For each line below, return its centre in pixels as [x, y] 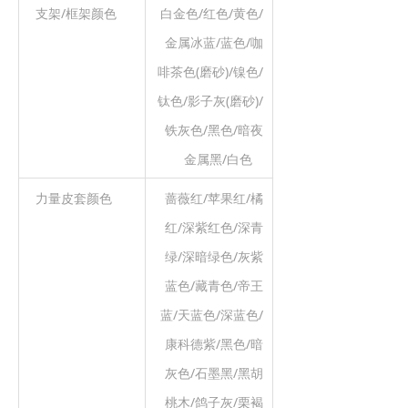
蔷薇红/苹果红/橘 [214, 198]
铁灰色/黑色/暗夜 [214, 130]
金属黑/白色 [224, 159]
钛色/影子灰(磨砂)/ [210, 101]
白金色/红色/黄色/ [212, 13]
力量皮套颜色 [70, 198]
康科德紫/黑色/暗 [214, 344]
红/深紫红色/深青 [214, 227]
